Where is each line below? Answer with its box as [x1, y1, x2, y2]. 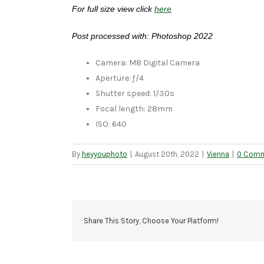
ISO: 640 [95, 118, 127, 129]
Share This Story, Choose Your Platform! [84, 216, 219, 225]
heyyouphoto [82, 149, 127, 159]
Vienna [207, 149, 229, 159]
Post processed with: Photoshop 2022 [72, 31, 213, 41]
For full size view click [72, 4, 154, 14]
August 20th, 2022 [135, 149, 199, 159]
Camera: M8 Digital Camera [95, 57, 200, 68]
